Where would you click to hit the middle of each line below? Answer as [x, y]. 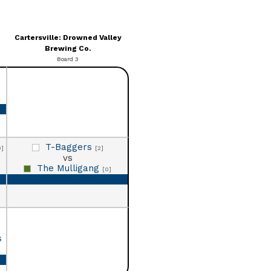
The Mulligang [70, 168]
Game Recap [67, 179]
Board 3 [68, 59]
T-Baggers [70, 147]
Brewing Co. [68, 48]
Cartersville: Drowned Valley [68, 37]
